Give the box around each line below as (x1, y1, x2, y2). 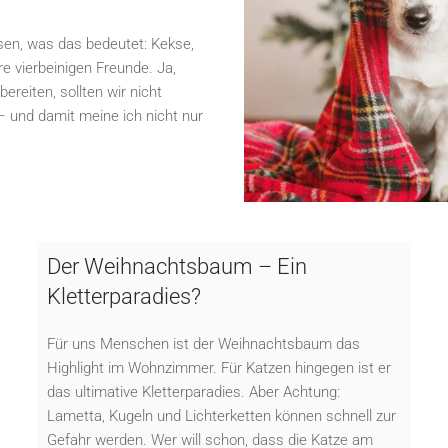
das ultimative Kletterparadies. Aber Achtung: (47, 382, 341, 401)
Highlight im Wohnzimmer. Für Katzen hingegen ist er (47, 358, 392, 377)
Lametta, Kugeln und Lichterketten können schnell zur (47, 406, 397, 425)
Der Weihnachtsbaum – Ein (47, 253, 308, 279)
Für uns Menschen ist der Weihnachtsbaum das (47, 334, 361, 353)
